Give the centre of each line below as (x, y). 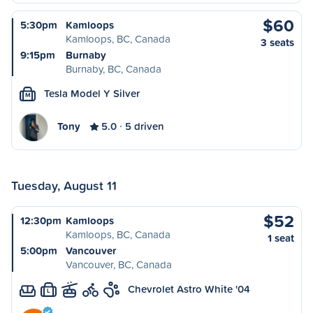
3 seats (277, 42)
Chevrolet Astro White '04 (189, 289)
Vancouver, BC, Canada (119, 264)
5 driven (145, 126)
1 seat (281, 238)
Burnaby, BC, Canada (114, 69)
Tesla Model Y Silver (92, 93)
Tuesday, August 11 (64, 185)
